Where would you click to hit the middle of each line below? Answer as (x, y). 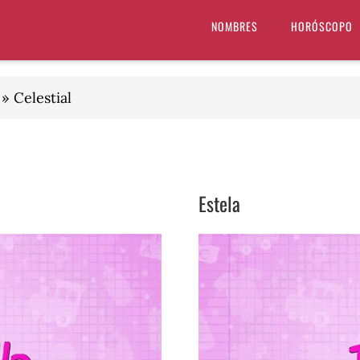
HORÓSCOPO (322, 26)
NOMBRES (235, 26)
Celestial (43, 98)
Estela (219, 203)
